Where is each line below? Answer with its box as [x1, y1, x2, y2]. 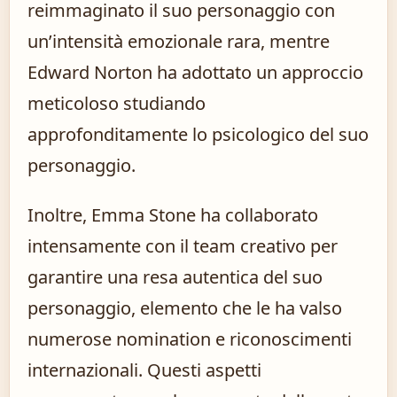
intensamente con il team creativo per [27, 234, 338, 259]
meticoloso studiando [27, 91, 206, 116]
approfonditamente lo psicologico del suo [27, 122, 369, 147]
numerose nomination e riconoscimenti [27, 327, 352, 352]
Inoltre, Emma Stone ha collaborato [27, 203, 318, 228]
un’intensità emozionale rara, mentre [27, 29, 330, 54]
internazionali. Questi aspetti [27, 358, 261, 383]
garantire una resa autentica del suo [27, 265, 323, 290]
